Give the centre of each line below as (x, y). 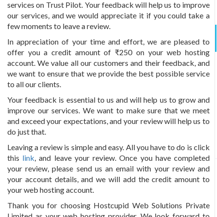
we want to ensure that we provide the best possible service (108, 73)
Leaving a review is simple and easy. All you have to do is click (108, 147)
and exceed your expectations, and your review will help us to (108, 121)
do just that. (27, 132)
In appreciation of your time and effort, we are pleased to (108, 41)
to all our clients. (34, 84)
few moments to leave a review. (59, 26)
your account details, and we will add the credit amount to (108, 179)
